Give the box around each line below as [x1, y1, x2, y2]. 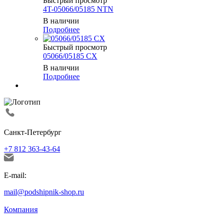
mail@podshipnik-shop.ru [4, 188, 84, 197]
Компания [4, 205, 38, 214]
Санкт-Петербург [4, 128, 62, 137]
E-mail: [4, 171, 26, 180]
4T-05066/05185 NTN [43, 5, 113, 14]
